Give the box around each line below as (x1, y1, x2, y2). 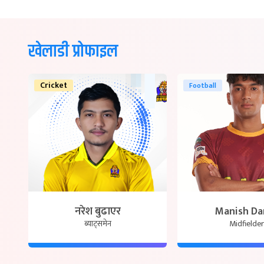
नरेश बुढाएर (74, 203, 121, 220)
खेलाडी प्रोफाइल (28, 38, 118, 65)
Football (189, 80, 216, 91)
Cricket (40, 78, 67, 92)
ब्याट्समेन (84, 217, 111, 230)
